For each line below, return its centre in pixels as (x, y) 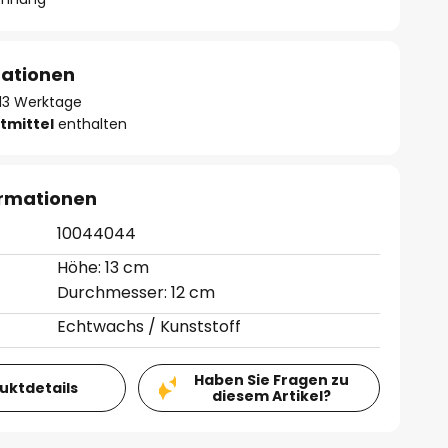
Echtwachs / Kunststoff (149, 326)
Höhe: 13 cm (103, 267)
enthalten (91, 124)
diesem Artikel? (271, 396)
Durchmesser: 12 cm (136, 292)
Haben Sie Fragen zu (271, 380)
